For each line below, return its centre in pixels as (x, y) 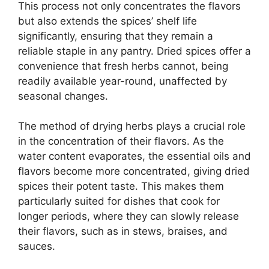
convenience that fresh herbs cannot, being (123, 66)
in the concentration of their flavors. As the (121, 141)
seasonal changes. (63, 96)
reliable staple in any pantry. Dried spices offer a (134, 51)
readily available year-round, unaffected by (122, 81)
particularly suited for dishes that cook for (119, 201)
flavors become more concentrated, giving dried (134, 171)
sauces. (37, 246)
